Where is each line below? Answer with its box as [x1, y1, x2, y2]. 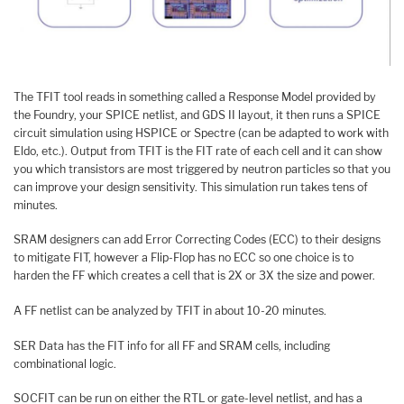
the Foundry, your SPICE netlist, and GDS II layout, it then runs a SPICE [14, 107, 381, 122]
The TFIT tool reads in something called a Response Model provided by [14, 89, 376, 104]
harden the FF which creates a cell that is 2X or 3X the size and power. [14, 269, 375, 283]
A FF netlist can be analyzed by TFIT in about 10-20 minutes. [14, 304, 326, 318]
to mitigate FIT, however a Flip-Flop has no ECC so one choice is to [14, 251, 353, 265]
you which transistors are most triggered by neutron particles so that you [14, 161, 390, 176]
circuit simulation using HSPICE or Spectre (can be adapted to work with [14, 125, 389, 140]
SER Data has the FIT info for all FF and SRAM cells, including [14, 338, 330, 353]
